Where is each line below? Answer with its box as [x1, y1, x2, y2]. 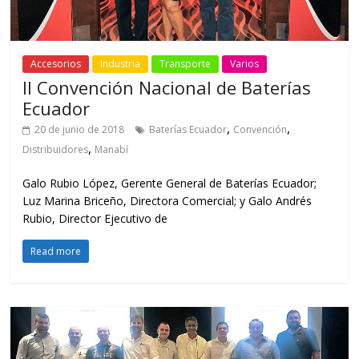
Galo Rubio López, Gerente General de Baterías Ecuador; [22, 175, 317, 192]
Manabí [95, 143, 129, 157]
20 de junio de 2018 [34, 123, 125, 137]
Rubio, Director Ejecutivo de [22, 211, 168, 227]
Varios [230, 57, 260, 71]
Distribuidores [22, 143, 89, 157]
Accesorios [30, 57, 82, 71]
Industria [100, 57, 141, 71]
